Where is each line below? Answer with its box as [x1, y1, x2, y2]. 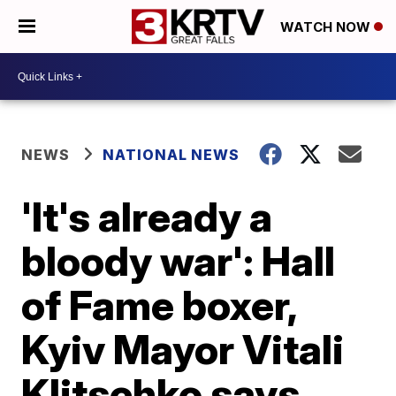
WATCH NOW [280, 19, 374, 36]
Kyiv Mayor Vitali [21, 324, 345, 374]
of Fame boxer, [21, 280, 297, 330]
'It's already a [21, 192, 273, 241]
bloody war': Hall [21, 236, 336, 286]
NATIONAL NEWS [103, 146, 240, 164]
